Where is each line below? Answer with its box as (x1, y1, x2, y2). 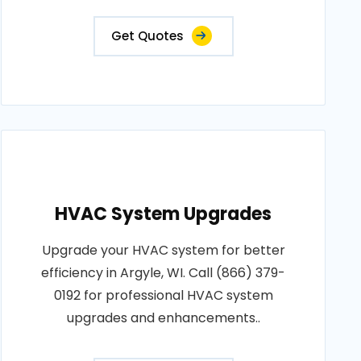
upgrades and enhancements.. (66, 309, 260, 327)
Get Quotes (110, 27, 184, 44)
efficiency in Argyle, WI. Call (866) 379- (41, 263, 286, 282)
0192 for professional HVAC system (53, 286, 273, 305)
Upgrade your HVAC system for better (41, 241, 285, 259)
